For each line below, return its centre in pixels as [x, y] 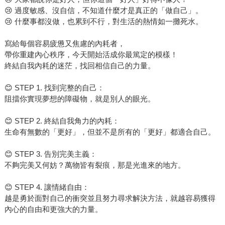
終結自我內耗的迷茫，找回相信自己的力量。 [80, 65]
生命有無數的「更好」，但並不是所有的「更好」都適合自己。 [110, 132]
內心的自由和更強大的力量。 [53, 209]
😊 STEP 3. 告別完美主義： [50, 154]
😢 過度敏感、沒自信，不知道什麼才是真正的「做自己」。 [103, 10]
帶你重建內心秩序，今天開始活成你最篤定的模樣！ [91, 54]
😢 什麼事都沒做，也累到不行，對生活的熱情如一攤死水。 [103, 21]
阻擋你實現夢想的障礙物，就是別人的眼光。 [80, 98]
